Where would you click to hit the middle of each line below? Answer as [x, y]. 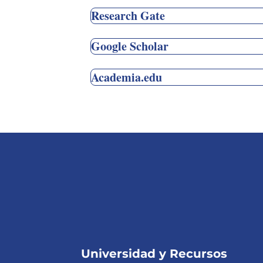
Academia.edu [126, 77]
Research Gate [128, 15]
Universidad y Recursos [154, 253]
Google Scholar [129, 46]
